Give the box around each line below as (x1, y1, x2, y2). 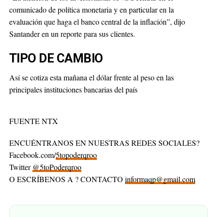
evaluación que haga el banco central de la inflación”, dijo (9, 16, 185, 27)
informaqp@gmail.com (124, 174, 195, 184)
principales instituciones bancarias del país (9, 84, 138, 94)
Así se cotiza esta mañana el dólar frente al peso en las (9, 72, 174, 82)
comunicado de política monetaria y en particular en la (9, 4, 174, 15)
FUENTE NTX (9, 116, 58, 126)
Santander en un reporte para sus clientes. (9, 29, 135, 39)
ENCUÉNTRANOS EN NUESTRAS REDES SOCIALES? (9, 138, 200, 148)
